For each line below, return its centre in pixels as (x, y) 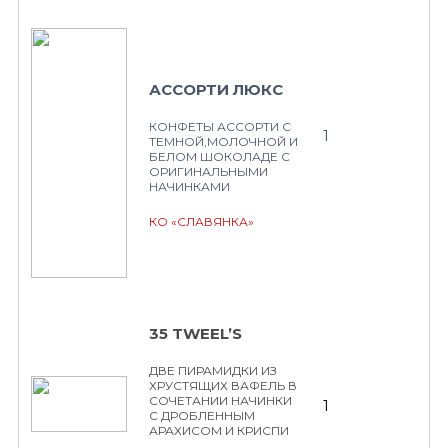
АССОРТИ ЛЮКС (216, 89)
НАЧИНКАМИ (189, 186)
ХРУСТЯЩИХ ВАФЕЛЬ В (223, 385)
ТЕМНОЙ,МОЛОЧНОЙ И (223, 141)
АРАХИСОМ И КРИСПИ (219, 430)
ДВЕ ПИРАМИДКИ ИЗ (213, 370)
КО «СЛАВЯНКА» (201, 221)
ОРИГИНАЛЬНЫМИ (208, 171)
